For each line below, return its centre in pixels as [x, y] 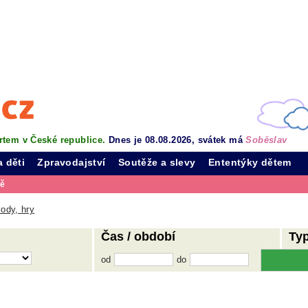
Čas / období [138, 236]
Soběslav [266, 140]
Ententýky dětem [250, 162]
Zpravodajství [71, 162]
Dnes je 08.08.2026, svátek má [177, 140]
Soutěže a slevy [157, 162]
